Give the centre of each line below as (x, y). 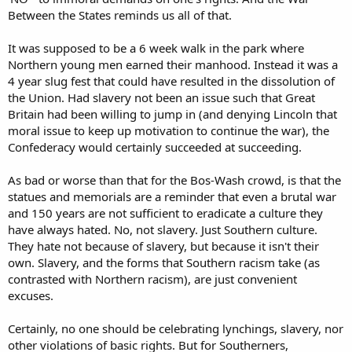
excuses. (31, 295)
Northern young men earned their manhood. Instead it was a (173, 64)
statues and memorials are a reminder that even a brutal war (172, 196)
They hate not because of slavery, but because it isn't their (163, 246)
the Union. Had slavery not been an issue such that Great (161, 97)
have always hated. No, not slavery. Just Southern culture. (163, 229)
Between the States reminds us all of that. (120, 15)
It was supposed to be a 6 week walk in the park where (156, 48)
